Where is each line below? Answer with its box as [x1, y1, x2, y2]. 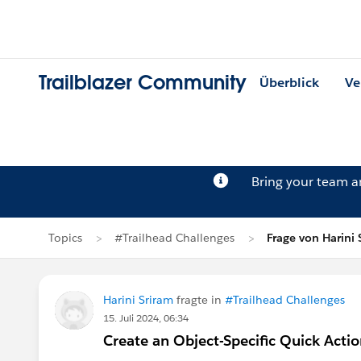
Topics [48, 230, 82, 245]
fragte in [173, 293, 225, 307]
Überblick [259, 74, 319, 92]
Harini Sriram [103, 293, 173, 307]
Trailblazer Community [39, 70, 247, 96]
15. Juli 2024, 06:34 [103, 311, 189, 325]
